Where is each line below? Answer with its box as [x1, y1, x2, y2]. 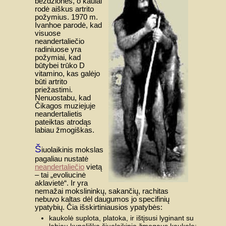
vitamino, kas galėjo [35, 70, 100, 78]
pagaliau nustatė [35, 154, 88, 163]
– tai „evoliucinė [35, 171, 86, 179]
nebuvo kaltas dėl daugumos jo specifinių [35, 195, 169, 203]
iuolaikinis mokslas [41, 145, 103, 154]
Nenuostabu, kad [35, 94, 91, 102]
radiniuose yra [35, 45, 81, 54]
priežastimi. [35, 86, 73, 94]
